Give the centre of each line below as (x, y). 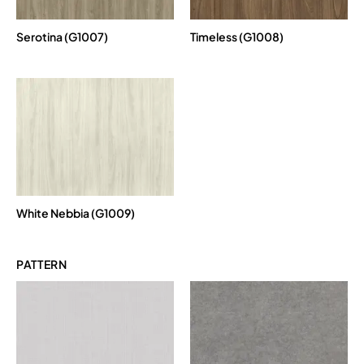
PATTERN (42, 264)
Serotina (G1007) (62, 36)
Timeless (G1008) (237, 36)
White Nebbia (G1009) (76, 213)
